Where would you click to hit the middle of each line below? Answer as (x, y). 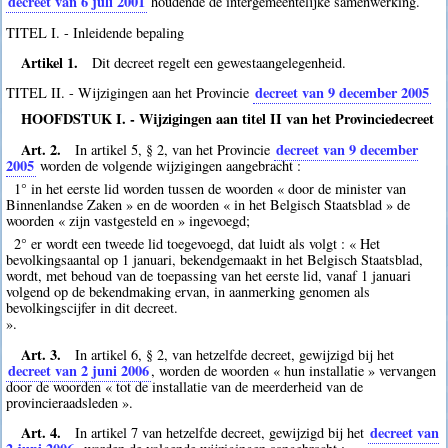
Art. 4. (40, 432)
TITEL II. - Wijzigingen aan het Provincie (130, 93)
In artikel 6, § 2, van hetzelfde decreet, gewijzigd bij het (235, 354)
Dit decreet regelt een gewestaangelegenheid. (219, 62)
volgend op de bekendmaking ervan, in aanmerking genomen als (188, 292)
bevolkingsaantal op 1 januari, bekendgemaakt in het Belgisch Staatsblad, (215, 260)
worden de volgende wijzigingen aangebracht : (169, 165)
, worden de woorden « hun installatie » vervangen (294, 370)
